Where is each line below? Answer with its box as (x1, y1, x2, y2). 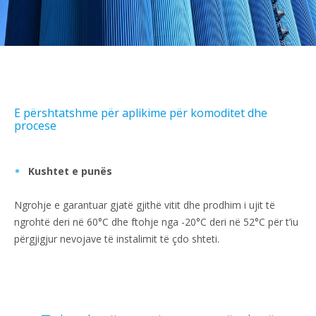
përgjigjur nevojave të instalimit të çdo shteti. (14, 232, 219, 246)
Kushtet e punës (28, 164, 112, 178)
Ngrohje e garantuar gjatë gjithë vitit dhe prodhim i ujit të (14, 198, 275, 212)
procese (14, 118, 56, 134)
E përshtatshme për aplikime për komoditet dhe (14, 105, 267, 121)
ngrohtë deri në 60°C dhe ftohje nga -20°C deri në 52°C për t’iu (14, 215, 298, 229)
